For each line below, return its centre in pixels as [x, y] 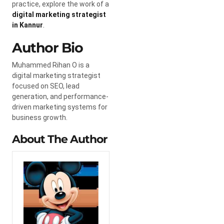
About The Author [59, 139]
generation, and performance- [60, 96]
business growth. [40, 117]
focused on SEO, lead [46, 86]
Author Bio [47, 47]
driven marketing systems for [60, 107]
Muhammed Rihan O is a [51, 65]
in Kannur [27, 25]
